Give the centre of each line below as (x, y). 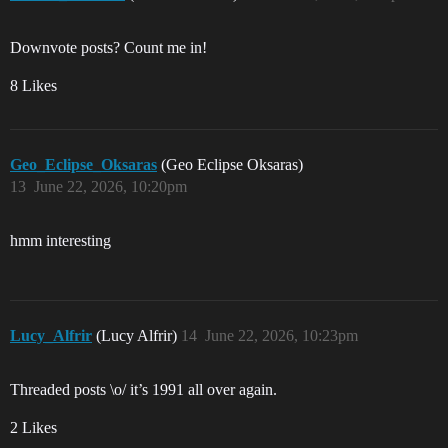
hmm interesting (60, 241)
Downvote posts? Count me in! (108, 48)
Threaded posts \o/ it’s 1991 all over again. (143, 390)
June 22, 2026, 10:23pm (281, 336)
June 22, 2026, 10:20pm (110, 187)
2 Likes (33, 428)
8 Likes (33, 86)
